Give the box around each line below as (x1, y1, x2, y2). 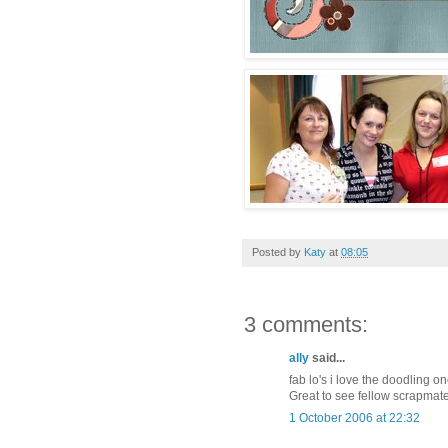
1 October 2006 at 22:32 (289, 410, 420, 425)
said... (309, 350, 345, 365)
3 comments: (244, 311, 368, 337)
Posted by (252, 245, 304, 258)
